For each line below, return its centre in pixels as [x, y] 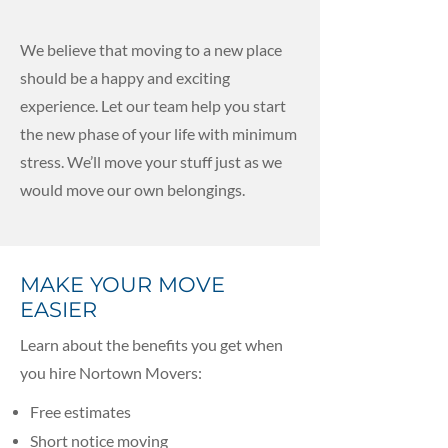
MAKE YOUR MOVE [122, 284]
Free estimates [80, 411]
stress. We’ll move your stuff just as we [151, 161]
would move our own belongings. [132, 189]
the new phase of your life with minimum [158, 133]
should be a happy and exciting [125, 77]
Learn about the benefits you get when [151, 344]
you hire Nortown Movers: [111, 372]
